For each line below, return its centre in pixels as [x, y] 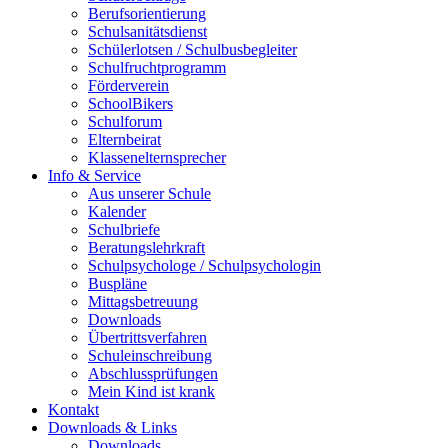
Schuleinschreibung [150, 355]
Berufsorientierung [147, 13]
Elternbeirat [124, 139]
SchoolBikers [130, 103]
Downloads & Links [112, 427]
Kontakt [73, 409]
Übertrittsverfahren [147, 337]
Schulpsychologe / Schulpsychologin [204, 265]
